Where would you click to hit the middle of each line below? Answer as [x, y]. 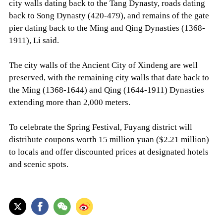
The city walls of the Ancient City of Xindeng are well [103, 65]
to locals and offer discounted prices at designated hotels [109, 152]
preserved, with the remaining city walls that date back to [109, 77]
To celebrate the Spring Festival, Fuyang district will [100, 127]
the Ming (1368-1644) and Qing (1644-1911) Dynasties [106, 90]
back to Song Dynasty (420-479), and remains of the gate [109, 15]
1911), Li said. [34, 40]
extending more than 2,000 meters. [69, 102]
